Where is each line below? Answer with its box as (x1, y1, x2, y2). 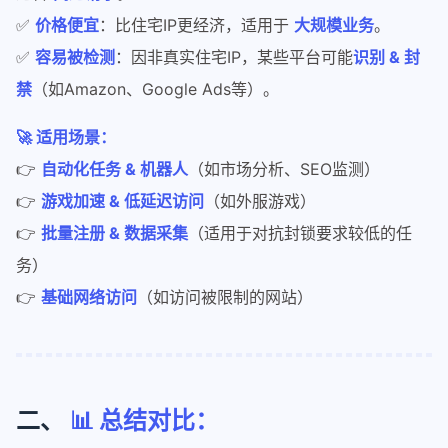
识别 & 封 (353, 47, 420, 68)
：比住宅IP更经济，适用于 (99, 15, 294, 36)
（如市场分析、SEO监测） (188, 159, 380, 180)
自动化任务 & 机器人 (41, 159, 188, 180)
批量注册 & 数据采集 (41, 223, 188, 244)
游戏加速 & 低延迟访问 (41, 191, 204, 212)
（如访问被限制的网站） (137, 287, 313, 308)
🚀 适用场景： (16, 127, 116, 148)
